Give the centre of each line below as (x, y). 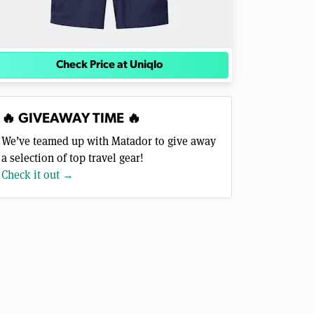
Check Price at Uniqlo (109, 65)
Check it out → (37, 175)
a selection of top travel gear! (73, 158)
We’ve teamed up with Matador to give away (109, 141)
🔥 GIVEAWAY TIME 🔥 (71, 119)
